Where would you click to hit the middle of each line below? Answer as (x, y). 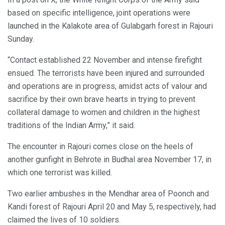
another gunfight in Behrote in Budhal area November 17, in (109, 159)
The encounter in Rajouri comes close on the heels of (100, 146)
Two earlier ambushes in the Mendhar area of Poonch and (108, 193)
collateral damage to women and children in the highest (104, 112)
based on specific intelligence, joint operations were (99, 13)
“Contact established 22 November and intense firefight (105, 60)
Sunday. (21, 39)
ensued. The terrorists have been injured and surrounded (106, 73)
